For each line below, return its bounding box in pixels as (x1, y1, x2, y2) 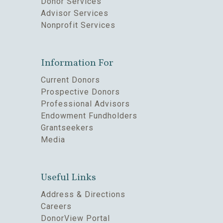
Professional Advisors (41, 99, 130, 109)
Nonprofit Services (41, 20, 115, 30)
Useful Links (41, 171, 96, 185)
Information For (41, 56, 113, 71)
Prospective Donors (41, 87, 120, 97)
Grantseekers (41, 123, 94, 133)
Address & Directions (41, 190, 125, 200)
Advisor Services (41, 8, 109, 18)
